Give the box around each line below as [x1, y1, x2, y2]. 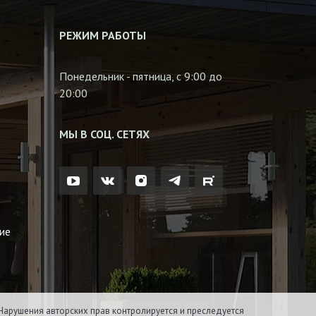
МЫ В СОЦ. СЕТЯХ [59, 127, 150, 142]
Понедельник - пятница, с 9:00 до [59, 69, 223, 84]
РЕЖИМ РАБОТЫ [59, 28, 146, 43]
